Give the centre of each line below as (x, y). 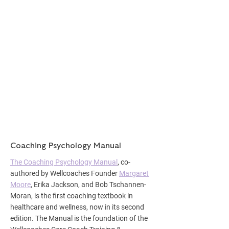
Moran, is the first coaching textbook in (72, 196)
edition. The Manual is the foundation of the (79, 218)
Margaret (134, 173)
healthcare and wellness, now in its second (77, 207)
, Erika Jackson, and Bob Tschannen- (88, 185)
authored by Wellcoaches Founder (65, 173)
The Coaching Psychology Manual (64, 162)
